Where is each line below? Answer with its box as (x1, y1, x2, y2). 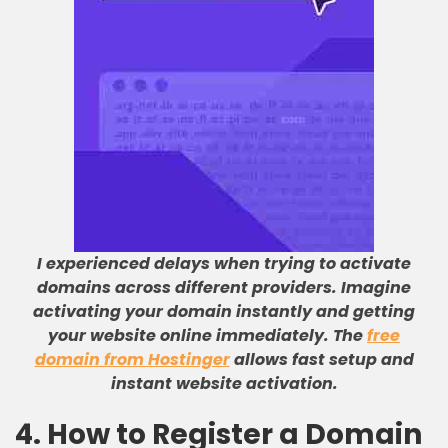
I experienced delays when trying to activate (37, 252, 411, 275)
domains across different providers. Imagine (37, 276, 411, 299)
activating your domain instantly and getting (33, 300, 415, 323)
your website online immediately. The (48, 324, 367, 347)
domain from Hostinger (34, 348, 230, 371)
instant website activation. (110, 372, 338, 395)
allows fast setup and (229, 348, 414, 371)
